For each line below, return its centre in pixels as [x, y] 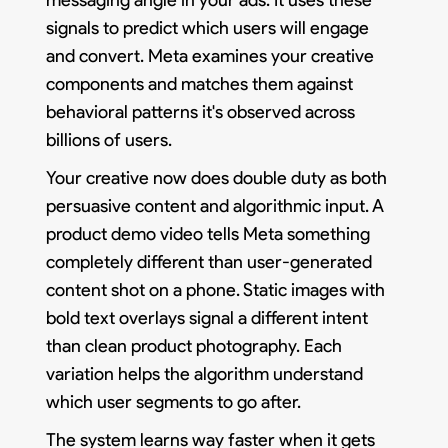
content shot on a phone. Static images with [216, 289]
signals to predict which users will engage [208, 27]
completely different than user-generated [209, 261]
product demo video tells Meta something [208, 233]
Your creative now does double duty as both [217, 177]
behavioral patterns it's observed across [201, 111]
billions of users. [109, 139]
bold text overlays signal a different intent [207, 317]
